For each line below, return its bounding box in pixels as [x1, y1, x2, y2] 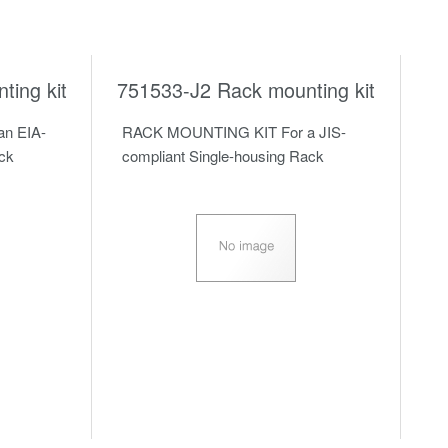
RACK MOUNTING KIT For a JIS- [121, 121, 346, 143]
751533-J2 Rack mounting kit [116, 75, 375, 105]
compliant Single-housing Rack [121, 145, 324, 167]
